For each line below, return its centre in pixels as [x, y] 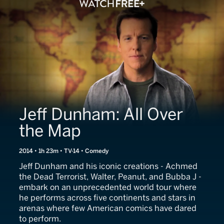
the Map [50, 131]
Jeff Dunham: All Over [101, 114]
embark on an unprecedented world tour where [108, 187]
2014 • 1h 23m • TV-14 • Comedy [64, 151]
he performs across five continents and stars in [107, 198]
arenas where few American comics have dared [108, 208]
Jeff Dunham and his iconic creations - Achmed [108, 166]
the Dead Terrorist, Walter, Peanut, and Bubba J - [110, 177]
